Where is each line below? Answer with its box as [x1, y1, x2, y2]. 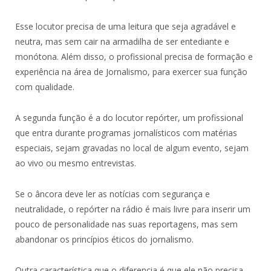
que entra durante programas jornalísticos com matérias [15, 126, 237, 139]
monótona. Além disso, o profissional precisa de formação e [15, 50, 253, 62]
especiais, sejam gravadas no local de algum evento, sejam [15, 142, 249, 154]
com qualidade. [15, 80, 74, 93]
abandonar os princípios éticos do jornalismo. [15, 233, 194, 245]
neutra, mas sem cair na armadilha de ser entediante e [15, 35, 229, 47]
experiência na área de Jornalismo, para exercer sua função [15, 65, 247, 77]
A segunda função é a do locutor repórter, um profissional [15, 111, 243, 123]
